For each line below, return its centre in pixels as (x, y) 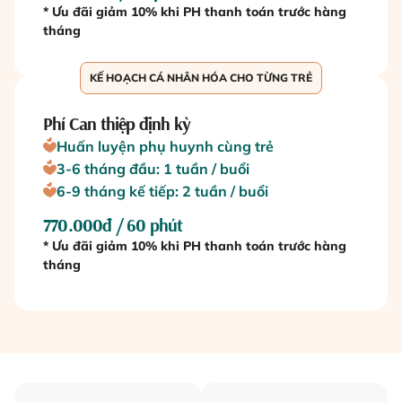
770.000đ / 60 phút (113, 225)
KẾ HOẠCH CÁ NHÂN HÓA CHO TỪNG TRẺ (201, 78)
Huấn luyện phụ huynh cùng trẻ (165, 147)
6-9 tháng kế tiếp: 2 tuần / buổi (162, 192)
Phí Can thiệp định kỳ (117, 124)
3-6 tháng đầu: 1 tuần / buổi (153, 169)
